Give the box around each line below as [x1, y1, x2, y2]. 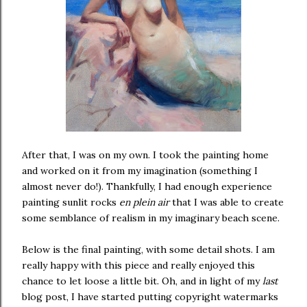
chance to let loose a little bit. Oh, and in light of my [22, 275, 262, 287]
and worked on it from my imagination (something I [22, 164, 258, 177]
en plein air [119, 196, 169, 208]
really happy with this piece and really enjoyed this [22, 259, 255, 271]
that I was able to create [169, 196, 284, 208]
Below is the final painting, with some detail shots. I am [22, 243, 275, 256]
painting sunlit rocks [22, 196, 119, 208]
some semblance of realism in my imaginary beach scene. [22, 212, 280, 224]
